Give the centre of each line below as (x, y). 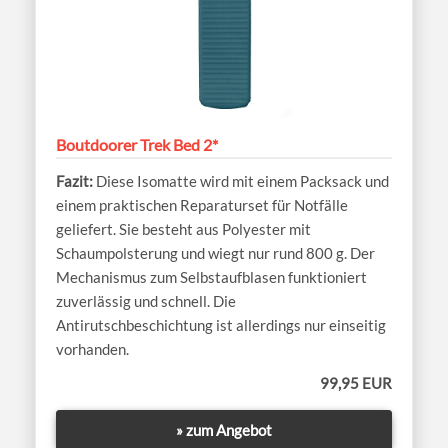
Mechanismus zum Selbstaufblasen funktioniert (211, 277)
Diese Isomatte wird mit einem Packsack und (242, 181)
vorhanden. (92, 349)
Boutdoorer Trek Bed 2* (137, 145)
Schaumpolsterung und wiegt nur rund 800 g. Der (215, 253)
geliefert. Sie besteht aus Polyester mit (183, 229)
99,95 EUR (356, 383)
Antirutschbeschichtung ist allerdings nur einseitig (221, 325)
